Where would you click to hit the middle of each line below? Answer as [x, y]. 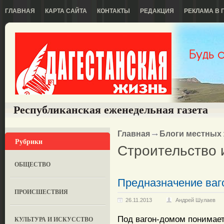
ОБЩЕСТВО [33, 164]
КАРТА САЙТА [66, 11]
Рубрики [29, 141]
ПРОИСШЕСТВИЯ [41, 192]
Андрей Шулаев [195, 200]
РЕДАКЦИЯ [157, 11]
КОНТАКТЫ [113, 11]
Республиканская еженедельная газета [111, 110]
